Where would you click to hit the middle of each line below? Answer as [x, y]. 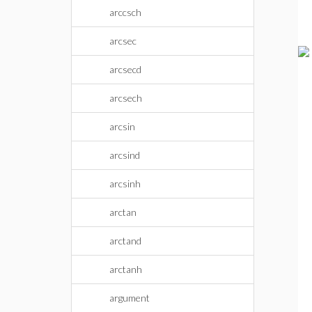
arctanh [126, 269]
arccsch [125, 12]
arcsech [126, 98]
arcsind [125, 155]
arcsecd [125, 69]
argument [130, 298]
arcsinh [125, 184]
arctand [125, 241]
